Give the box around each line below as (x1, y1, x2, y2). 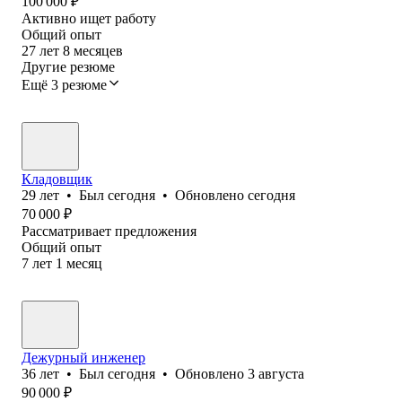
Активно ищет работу (22, 10, 156, 26)
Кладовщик (22, 170, 92, 187)
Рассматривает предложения (22, 223, 197, 239)
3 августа (248, 365, 304, 381)
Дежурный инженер (22, 349, 145, 365)
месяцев (74, 42, 123, 58)
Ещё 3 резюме (22, 76, 107, 92)
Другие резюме (22, 58, 115, 74)
